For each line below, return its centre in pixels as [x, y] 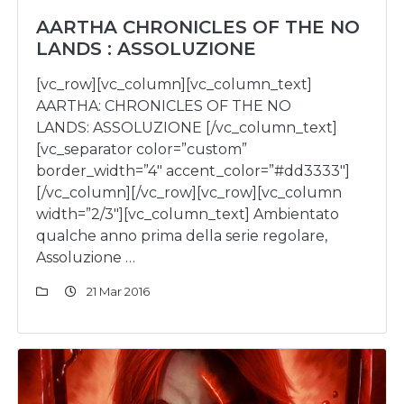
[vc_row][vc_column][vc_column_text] [174, 84]
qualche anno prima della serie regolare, [182, 236]
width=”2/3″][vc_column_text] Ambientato [188, 214]
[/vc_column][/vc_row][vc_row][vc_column [189, 193]
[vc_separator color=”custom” [142, 149]
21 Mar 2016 [117, 291]
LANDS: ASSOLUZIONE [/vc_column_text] [187, 128]
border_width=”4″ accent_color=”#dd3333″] [193, 171]
